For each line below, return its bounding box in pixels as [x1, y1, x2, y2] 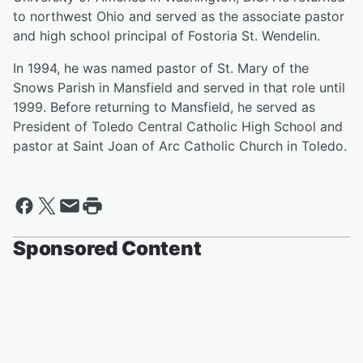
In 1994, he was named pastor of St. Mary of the [13, 60, 309, 77]
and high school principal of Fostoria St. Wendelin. [13, 28, 320, 45]
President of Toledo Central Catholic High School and [13, 118, 343, 135]
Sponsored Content [13, 237, 202, 261]
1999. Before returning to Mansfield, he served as [13, 99, 315, 116]
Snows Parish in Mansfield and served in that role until [13, 79, 345, 96]
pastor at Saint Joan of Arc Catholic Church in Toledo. [13, 138, 347, 155]
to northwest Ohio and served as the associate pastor [13, 8, 344, 25]
